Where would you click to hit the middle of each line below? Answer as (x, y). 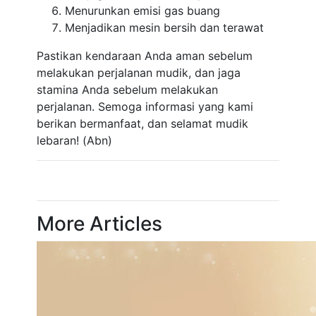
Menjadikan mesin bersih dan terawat (165, 28)
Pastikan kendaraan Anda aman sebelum (145, 56)
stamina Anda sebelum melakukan (128, 90)
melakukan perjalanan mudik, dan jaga (139, 73)
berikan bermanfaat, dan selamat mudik (143, 123)
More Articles (100, 224)
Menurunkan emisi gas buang (143, 11)
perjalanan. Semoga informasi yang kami (145, 107)
